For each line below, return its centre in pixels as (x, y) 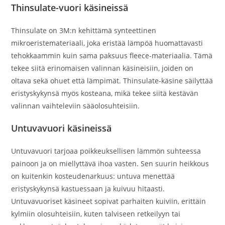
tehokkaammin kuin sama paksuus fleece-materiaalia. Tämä (112, 55)
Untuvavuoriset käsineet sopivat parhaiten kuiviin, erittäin (109, 201)
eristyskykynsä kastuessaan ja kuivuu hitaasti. (88, 189)
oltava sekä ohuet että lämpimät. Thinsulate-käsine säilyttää (112, 81)
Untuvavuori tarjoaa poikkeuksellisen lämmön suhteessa (106, 151)
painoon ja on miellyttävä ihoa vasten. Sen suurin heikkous (110, 163)
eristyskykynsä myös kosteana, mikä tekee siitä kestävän (105, 93)
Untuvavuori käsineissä (62, 128)
